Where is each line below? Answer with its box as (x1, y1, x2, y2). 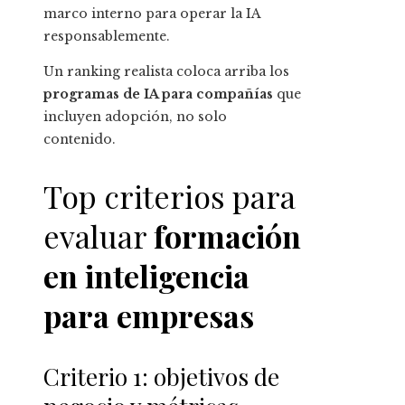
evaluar (43, 215, 154, 258)
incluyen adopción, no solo (43, 108, 227, 126)
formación (154, 215, 301, 258)
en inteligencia (43, 255, 250, 297)
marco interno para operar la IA (43, 5, 260, 23)
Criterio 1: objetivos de (43, 360, 279, 392)
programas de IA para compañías (43, 86, 273, 103)
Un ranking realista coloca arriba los (43, 63, 289, 80)
